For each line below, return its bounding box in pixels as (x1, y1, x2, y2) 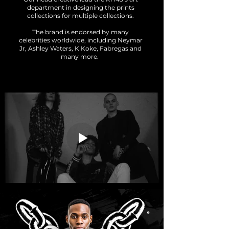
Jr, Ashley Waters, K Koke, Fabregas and (19, 44, 142, 52)
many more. (61, 53, 100, 60)
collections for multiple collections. (27, 12, 134, 19)
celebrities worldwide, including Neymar (18, 36, 143, 44)
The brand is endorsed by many (32, 28, 129, 36)
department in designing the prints (27, 4, 134, 11)
